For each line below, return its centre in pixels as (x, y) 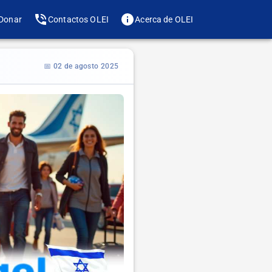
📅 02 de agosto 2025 (81, 66)
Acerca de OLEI (164, 19)
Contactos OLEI (79, 19)
